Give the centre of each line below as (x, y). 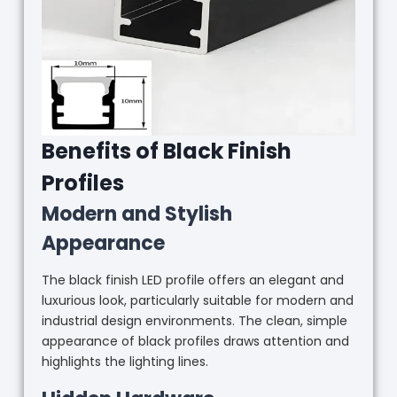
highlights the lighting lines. (125, 362)
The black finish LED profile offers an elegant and (192, 280)
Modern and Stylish (136, 214)
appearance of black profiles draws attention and (195, 342)
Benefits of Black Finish (166, 152)
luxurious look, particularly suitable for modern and (197, 301)
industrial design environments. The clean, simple (194, 321)
